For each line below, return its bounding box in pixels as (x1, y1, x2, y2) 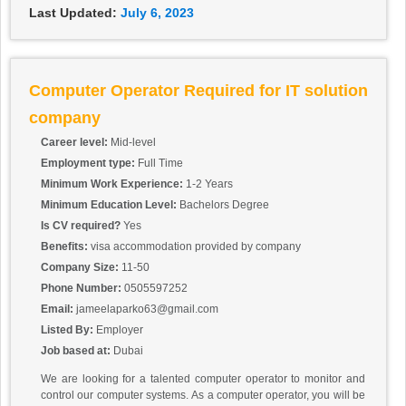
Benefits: (41, 240, 91, 254)
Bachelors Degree (179, 198, 269, 212)
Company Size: (41, 261, 121, 275)
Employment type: (41, 157, 138, 170)
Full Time (138, 157, 183, 170)
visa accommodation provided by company (91, 240, 301, 254)
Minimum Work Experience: (41, 178, 186, 191)
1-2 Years (186, 178, 233, 191)
